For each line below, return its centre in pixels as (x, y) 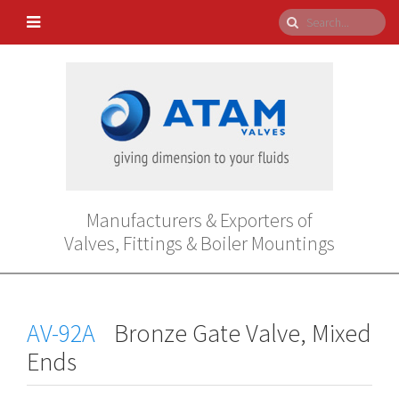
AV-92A (61, 333)
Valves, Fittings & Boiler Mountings (199, 243)
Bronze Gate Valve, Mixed (240, 333)
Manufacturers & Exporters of (199, 220)
